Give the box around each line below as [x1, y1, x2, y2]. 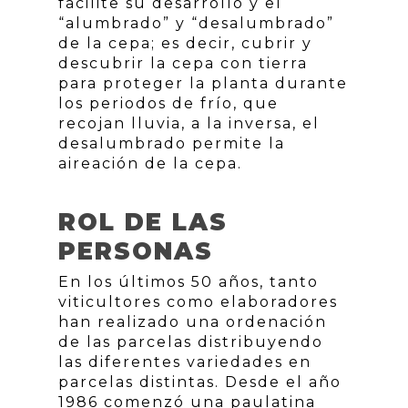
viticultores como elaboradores [58, 293, 338, 311]
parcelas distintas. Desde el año [58, 373, 342, 392]
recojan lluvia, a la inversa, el [58, 115, 320, 133]
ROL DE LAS [58, 208, 228, 238]
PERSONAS [58, 237, 213, 267]
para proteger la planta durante [58, 75, 348, 93]
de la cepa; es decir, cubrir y [58, 35, 312, 53]
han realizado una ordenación [58, 313, 327, 331]
